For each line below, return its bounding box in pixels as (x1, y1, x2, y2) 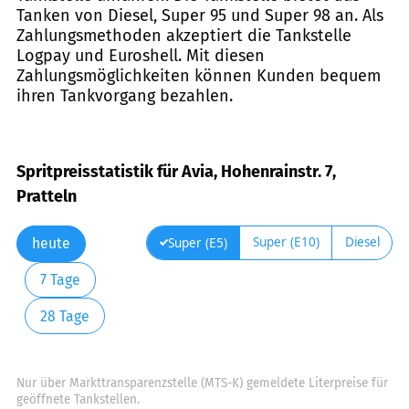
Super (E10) (252, 233, 320, 250)
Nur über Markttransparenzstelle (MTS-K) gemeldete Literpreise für (16, 375, 388, 392)
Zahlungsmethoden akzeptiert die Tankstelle (16, 26, 351, 47)
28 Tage (39, 307, 89, 325)
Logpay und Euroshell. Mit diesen (16, 46, 265, 67)
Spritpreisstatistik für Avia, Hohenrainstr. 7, (16, 161, 336, 182)
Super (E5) (167, 234, 227, 251)
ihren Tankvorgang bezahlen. (16, 86, 233, 107)
